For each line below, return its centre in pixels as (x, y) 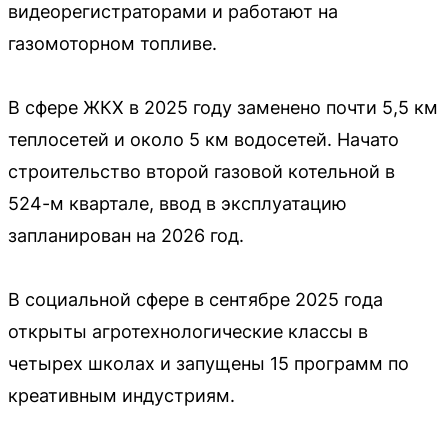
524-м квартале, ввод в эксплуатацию (177, 203)
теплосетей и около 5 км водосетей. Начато (203, 139)
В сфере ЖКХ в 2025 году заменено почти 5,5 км (223, 107)
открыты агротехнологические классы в (188, 331)
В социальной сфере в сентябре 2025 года (195, 299)
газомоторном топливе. (112, 43)
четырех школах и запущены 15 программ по (208, 363)
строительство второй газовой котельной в (201, 171)
